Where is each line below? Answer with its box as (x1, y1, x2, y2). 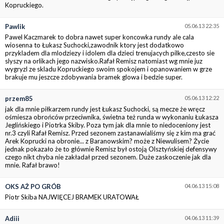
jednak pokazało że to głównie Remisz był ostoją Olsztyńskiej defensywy (5, 145, 217, 153)
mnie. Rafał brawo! (5, 161, 60, 169)
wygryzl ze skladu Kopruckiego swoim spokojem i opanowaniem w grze (5, 65, 212, 73)
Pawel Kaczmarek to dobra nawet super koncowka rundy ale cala (5, 33, 194, 41)
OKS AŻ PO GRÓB (5, 182, 61, 191)
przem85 (5, 94, 33, 103)
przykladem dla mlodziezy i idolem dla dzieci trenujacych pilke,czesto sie (5, 49, 214, 57)
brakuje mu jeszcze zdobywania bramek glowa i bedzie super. (5, 73, 182, 81)
